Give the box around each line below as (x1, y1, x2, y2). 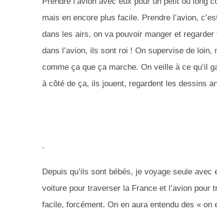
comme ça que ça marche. (42, 62, 139, 72)
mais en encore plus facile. (42, 13, 139, 23)
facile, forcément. (42, 200, 105, 210)
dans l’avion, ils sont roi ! (42, 46, 133, 56)
